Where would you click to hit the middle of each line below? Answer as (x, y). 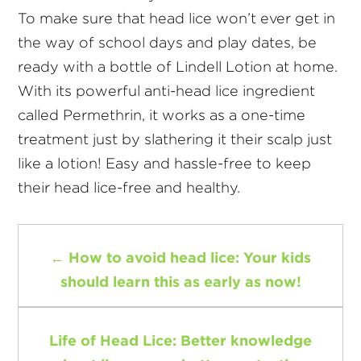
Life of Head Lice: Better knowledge (180, 340)
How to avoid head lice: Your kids (190, 257)
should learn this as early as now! (180, 281)
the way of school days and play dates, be (168, 42)
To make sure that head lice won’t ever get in (177, 18)
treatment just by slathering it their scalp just (175, 139)
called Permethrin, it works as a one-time (162, 115)
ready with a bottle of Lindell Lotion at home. (178, 66)
